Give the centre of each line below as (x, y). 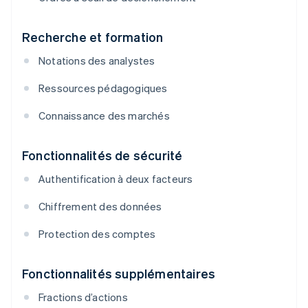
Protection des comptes (97, 234)
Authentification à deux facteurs (116, 179)
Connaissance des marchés (104, 116)
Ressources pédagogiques (103, 88)
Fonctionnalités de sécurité (102, 155)
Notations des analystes (97, 61)
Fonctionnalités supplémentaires (119, 274)
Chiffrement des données (100, 207)
